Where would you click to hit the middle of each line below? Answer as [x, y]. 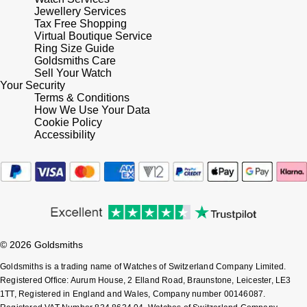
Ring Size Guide [74, 49]
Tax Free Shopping [81, 24]
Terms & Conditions [82, 98]
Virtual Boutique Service [93, 36]
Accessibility [65, 135]
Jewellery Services [80, 12]
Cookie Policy [68, 123]
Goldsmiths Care [75, 61]
